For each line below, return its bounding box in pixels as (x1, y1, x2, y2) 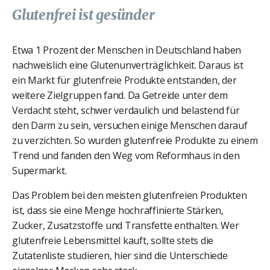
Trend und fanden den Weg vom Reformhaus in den (12, 148, 240, 162)
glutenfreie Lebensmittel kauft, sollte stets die (12, 233, 213, 247)
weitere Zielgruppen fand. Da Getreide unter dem (12, 88, 228, 102)
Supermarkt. (12, 163, 67, 177)
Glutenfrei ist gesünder (12, 5, 155, 24)
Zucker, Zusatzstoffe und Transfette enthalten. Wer (12, 218, 239, 232)
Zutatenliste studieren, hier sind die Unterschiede (12, 248, 228, 262)
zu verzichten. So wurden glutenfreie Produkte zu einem (12, 133, 258, 147)
